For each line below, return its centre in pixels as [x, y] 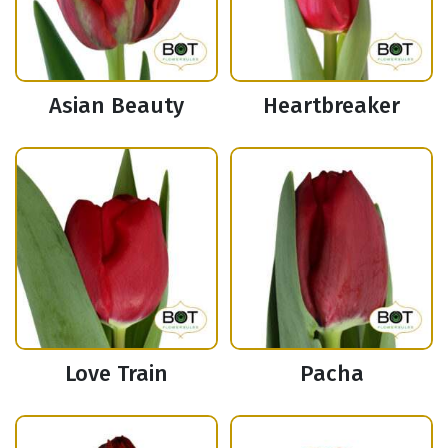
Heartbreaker [331, 106]
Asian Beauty [116, 106]
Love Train [116, 374]
